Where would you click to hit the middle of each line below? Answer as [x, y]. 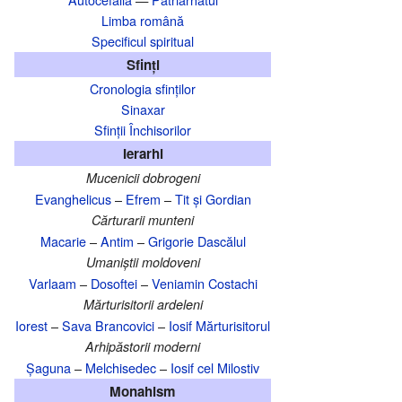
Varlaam [52, 284]
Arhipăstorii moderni [143, 347]
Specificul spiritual [143, 41]
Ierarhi [143, 154]
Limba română [143, 21]
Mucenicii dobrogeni [143, 178]
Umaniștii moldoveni [143, 262]
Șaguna [48, 368]
